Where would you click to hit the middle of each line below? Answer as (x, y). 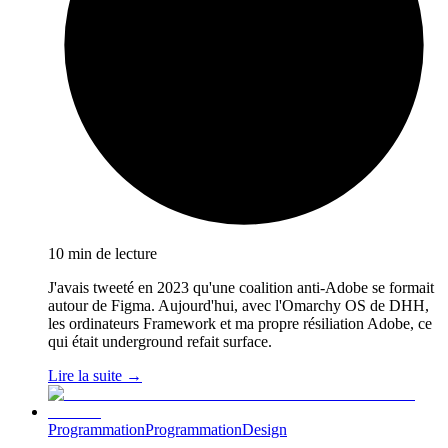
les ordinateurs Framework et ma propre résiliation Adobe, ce (240, 324)
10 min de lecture (102, 254)
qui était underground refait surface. (160, 342)
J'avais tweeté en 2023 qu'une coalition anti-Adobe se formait (241, 288)
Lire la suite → (95, 376)
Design (264, 430)
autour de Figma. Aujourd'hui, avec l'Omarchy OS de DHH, (238, 306)
